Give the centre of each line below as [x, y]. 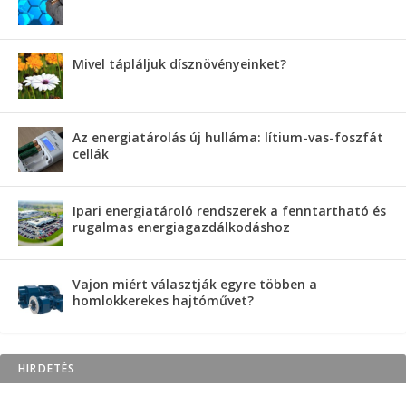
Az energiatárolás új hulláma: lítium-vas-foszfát [228, 137]
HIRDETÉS [47, 368]
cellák [91, 153]
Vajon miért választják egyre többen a [195, 284]
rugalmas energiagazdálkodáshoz [181, 227]
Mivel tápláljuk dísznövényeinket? [179, 63]
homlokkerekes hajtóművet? [163, 300]
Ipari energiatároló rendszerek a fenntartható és [229, 210]
